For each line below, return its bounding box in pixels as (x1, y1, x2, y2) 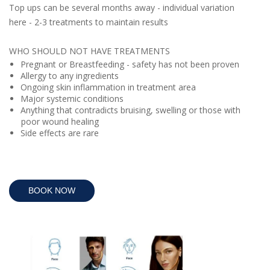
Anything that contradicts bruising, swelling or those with (20, 104, 240, 116)
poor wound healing (21, 115, 101, 127)
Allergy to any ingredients (20, 69, 119, 81)
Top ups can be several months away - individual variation (9, 1, 234, 13)
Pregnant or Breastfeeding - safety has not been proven (20, 58, 242, 70)
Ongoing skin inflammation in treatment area (20, 81, 198, 93)
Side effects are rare (20, 127, 101, 139)
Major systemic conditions (20, 92, 124, 104)
